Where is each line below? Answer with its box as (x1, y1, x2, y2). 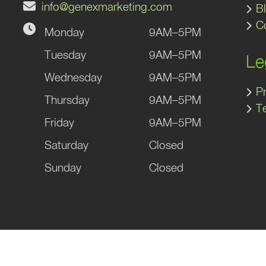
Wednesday (45, 70, 102, 84)
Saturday (45, 138, 88, 151)
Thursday (45, 93, 90, 106)
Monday (45, 25, 84, 39)
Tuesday (45, 47, 86, 61)
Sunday (45, 160, 81, 174)
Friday (45, 115, 74, 129)
